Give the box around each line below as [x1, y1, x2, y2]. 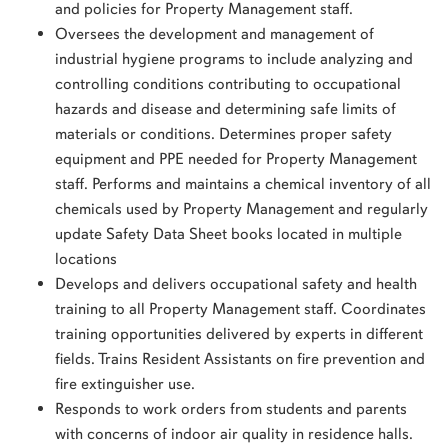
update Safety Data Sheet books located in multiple [55, 224, 402, 244]
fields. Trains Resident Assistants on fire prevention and [55, 349, 425, 369]
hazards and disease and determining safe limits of [55, 99, 396, 119]
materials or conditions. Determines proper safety [55, 124, 392, 144]
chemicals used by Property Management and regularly [55, 199, 428, 219]
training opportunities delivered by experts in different [55, 324, 423, 344]
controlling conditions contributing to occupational [55, 74, 401, 94]
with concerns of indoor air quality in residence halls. [55, 424, 413, 444]
